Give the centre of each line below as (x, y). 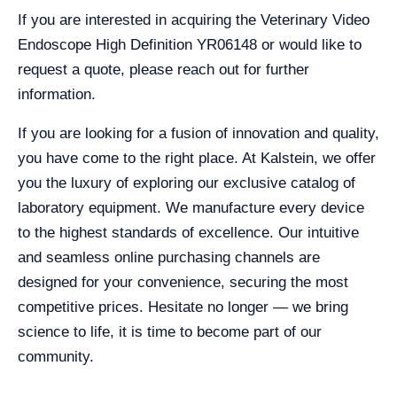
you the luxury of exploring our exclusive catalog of (187, 183)
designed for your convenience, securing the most (183, 282)
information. (57, 94)
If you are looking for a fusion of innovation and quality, (198, 133)
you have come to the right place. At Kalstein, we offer (197, 158)
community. (56, 357)
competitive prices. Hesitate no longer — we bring (183, 307)
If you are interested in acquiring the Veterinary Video (194, 20)
